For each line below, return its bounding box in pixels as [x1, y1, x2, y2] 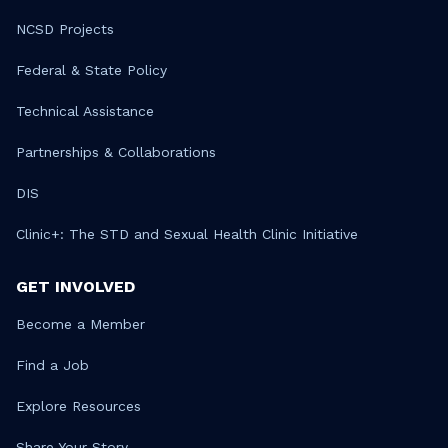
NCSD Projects [16, 21, 114, 38]
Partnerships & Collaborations [16, 144, 216, 161]
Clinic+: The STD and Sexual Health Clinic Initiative [16, 226, 358, 243]
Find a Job [16, 357, 89, 374]
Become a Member [16, 316, 145, 333]
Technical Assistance [16, 103, 154, 120]
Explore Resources [16, 398, 141, 415]
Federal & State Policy [16, 62, 167, 79]
